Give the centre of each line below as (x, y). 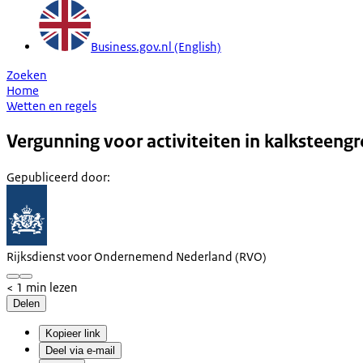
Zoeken (27, 75)
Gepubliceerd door (57, 177)
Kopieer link (73, 333)
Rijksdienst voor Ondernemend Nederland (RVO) (137, 256)
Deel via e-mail (80, 350)
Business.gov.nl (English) (156, 46)
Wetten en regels (51, 105)
